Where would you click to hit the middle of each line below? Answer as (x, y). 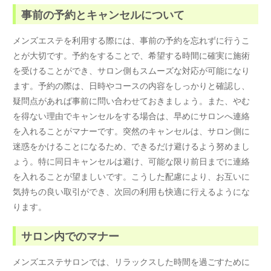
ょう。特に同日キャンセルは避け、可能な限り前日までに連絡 (132, 161)
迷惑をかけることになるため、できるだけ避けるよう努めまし (132, 146)
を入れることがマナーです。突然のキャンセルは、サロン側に (132, 131)
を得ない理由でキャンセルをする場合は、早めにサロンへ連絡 (132, 116)
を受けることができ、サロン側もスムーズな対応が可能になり (132, 70)
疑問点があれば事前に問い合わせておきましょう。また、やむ (132, 100)
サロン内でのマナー (70, 236)
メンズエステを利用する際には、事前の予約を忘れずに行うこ (132, 40)
